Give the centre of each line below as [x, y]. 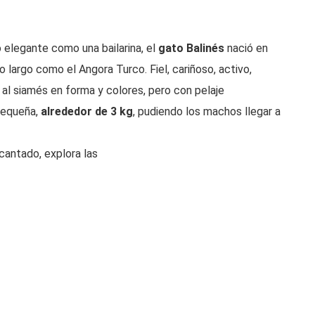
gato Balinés [191, 48]
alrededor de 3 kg [87, 111]
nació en [246, 48]
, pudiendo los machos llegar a [207, 111]
